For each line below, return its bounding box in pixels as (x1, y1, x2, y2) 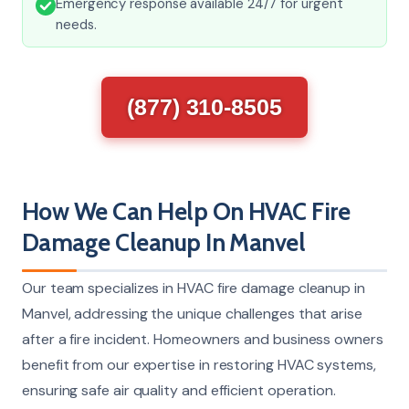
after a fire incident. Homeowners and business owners (22, 329, 383, 349)
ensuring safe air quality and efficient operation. (22, 380, 337, 400)
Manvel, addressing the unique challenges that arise (22, 303, 362, 323)
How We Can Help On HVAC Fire (22, 196, 351, 226)
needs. (56, 15, 97, 34)
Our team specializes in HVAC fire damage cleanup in (22, 278, 365, 298)
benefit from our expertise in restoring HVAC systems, (22, 354, 376, 374)
